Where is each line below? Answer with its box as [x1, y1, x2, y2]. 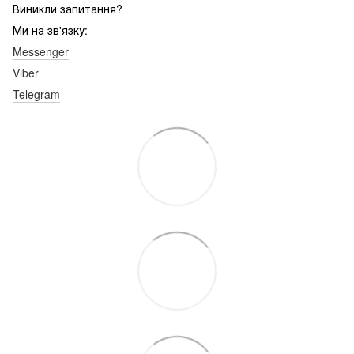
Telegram [13, 85, 60, 102]
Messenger [13, 43, 69, 59]
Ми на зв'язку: [13, 21, 88, 38]
